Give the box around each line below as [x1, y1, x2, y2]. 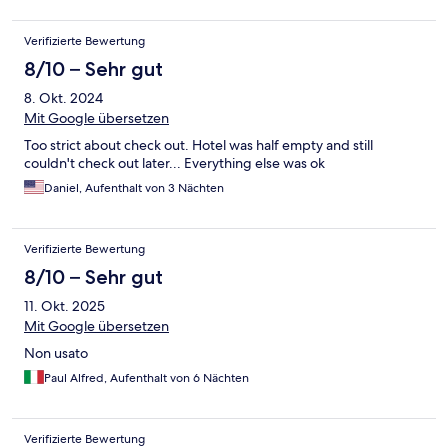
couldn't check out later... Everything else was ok [24, 153, 325, 172]
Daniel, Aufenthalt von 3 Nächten [44, 179, 224, 196]
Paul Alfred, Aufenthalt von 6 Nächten [44, 369, 249, 386]
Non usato [24, 343, 88, 362]
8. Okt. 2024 [24, 88, 103, 107]
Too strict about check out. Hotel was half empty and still [24, 135, 373, 154]
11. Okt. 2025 [24, 296, 105, 315]
